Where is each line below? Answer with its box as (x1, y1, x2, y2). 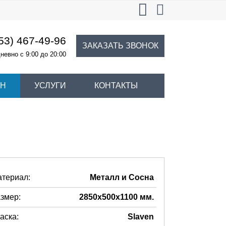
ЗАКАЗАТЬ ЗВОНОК (82, 41, 158, 50)
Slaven (128, 212, 154, 221)
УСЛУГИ (34, 81, 66, 90)
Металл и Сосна (90, 173, 154, 182)
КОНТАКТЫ (94, 81, 138, 90)
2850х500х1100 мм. (79, 193, 154, 201)
